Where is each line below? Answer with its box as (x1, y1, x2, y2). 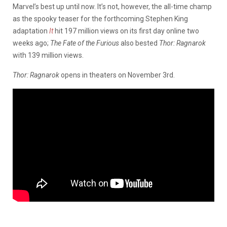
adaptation (13, 26, 49, 35)
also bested (119, 39, 159, 47)
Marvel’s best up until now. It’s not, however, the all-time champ (13, 2, 212, 11)
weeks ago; (13, 39, 50, 47)
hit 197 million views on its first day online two (53, 26, 199, 35)
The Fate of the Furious (50, 39, 119, 47)
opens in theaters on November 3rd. (59, 70, 175, 79)
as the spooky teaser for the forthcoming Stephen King (13, 14, 188, 23)
